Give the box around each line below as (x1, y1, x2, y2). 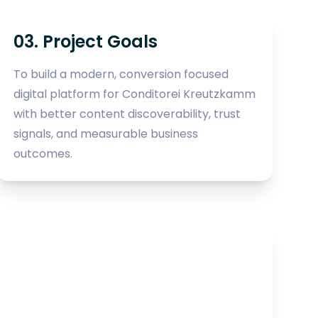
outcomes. (13, 145, 72, 162)
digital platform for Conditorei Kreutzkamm (13, 85, 256, 102)
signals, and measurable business (13, 125, 198, 142)
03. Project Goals (13, 29, 158, 53)
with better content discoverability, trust (13, 105, 241, 122)
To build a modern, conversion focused (13, 65, 229, 82)
